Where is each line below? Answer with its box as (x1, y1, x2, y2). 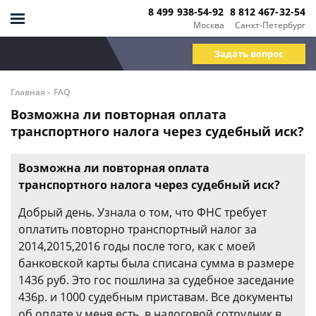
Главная (11, 86, 45, 98)
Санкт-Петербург (235, 18, 305, 31)
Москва (193, 18, 224, 31)
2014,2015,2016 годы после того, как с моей (18, 238, 255, 254)
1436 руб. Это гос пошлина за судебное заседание (18, 272, 294, 288)
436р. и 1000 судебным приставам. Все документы (18, 289, 293, 305)
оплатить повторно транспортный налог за (18, 221, 257, 237)
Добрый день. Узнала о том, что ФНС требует (18, 205, 267, 220)
